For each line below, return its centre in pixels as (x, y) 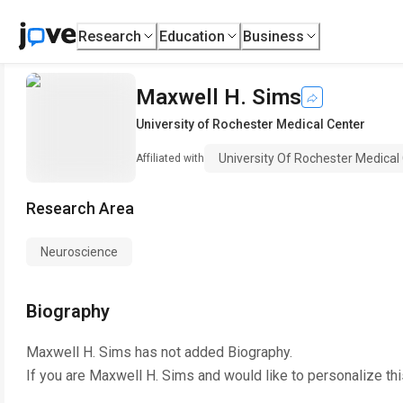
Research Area (80, 208)
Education (193, 36)
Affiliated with (170, 158)
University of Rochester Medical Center (251, 124)
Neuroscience (79, 252)
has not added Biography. (212, 352)
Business (274, 36)
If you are (58, 376)
